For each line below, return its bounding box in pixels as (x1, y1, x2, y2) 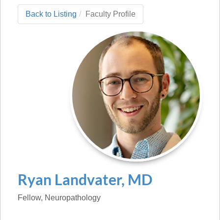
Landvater (55, 170, 121, 188)
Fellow (18, 193, 41, 202)
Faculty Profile (85, 10, 136, 18)
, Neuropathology (41, 193, 101, 202)
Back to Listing (26, 10, 77, 18)
